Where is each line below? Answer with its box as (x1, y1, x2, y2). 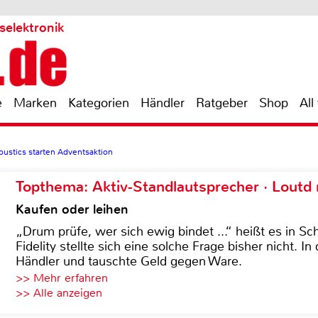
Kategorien (68, 94, 129, 111)
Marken (13, 94, 57, 111)
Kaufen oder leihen (16, 201, 128, 218)
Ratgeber (196, 94, 248, 111)
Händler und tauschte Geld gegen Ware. (16, 253, 242, 270)
